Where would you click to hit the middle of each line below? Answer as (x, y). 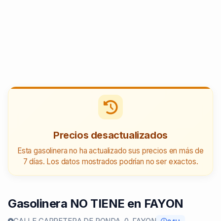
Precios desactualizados (110, 135)
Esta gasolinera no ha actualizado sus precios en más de (110, 150)
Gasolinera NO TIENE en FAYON (96, 203)
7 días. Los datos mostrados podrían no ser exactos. (110, 161)
